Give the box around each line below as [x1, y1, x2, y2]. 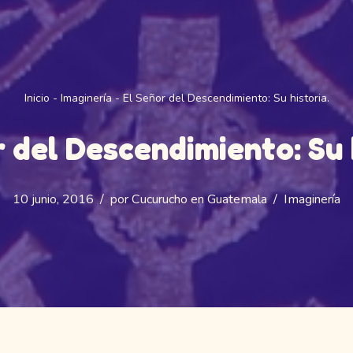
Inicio [24, 90, 50, 106]
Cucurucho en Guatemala [132, 190, 267, 208]
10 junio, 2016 [13, 190, 94, 208]
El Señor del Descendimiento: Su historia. [122, 90, 329, 106]
